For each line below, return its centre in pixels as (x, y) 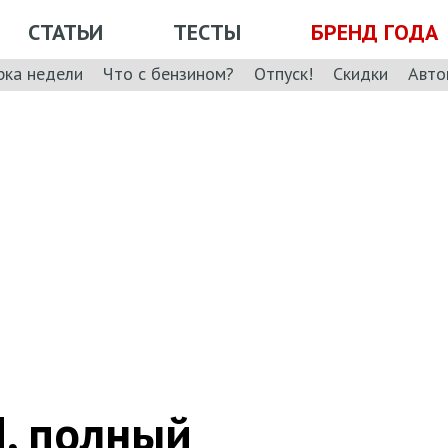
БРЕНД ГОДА (374, 31)
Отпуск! (283, 73)
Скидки (360, 73)
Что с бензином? (168, 73)
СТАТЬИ (65, 31)
